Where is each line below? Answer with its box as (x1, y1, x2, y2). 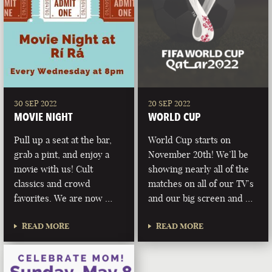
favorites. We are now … (14, 192, 113, 204)
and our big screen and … (148, 192, 253, 204)
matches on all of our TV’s (148, 177, 254, 189)
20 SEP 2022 (148, 98, 191, 108)
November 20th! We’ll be (148, 148, 249, 160)
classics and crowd (14, 177, 91, 189)
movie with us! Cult (14, 163, 93, 175)
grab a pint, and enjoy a (14, 148, 110, 160)
